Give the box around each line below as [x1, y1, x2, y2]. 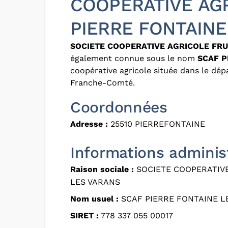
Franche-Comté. [70, 77, 135, 88]
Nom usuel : [70, 193, 119, 204]
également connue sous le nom [70, 53, 197, 63]
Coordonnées [70, 98, 167, 116]
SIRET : [70, 210, 99, 220]
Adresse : [70, 119, 108, 129]
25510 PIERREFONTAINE [108, 119, 205, 129]
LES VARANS [70, 177, 120, 187]
